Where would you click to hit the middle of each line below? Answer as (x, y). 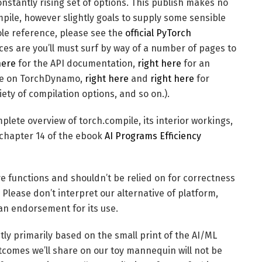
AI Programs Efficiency (153, 136)
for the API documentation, (77, 64)
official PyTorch (158, 33)
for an (196, 64)
